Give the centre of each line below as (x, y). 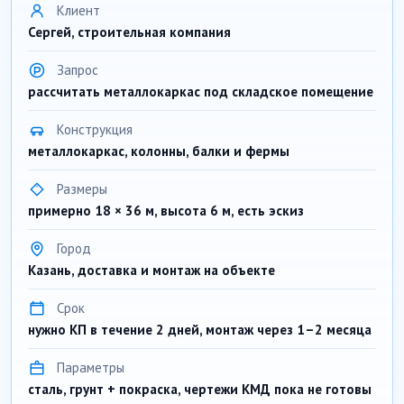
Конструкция (95, 129)
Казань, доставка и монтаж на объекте (151, 270)
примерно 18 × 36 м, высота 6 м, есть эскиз (166, 211)
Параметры (91, 367)
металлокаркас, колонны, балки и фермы (159, 151)
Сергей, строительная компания (129, 32)
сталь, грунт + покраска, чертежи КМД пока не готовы (200, 389)
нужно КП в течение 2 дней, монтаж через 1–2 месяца (200, 330)
